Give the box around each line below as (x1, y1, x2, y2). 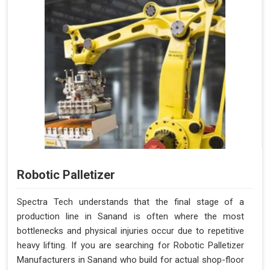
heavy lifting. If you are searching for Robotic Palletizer (17, 240, 244, 251)
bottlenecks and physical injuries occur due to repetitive (17, 225, 244, 236)
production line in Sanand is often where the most (17, 211, 244, 222)
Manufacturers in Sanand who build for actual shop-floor (17, 254, 244, 265)
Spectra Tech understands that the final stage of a (17, 196, 244, 207)
